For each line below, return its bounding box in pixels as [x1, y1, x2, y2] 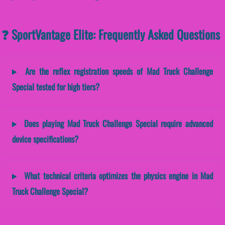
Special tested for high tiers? [12, 80, 99, 93]
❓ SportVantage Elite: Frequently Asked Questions [2, 25, 220, 44]
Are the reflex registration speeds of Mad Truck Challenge [21, 65, 213, 78]
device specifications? [12, 133, 78, 146]
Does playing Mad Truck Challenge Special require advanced [21, 117, 213, 130]
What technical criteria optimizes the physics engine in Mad [21, 169, 213, 182]
